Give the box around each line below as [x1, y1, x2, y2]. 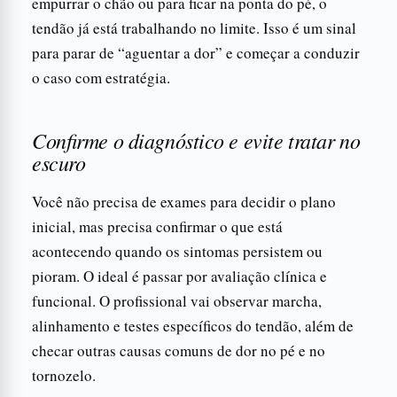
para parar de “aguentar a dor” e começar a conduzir [32, 42, 360, 63]
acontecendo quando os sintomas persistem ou [32, 240, 323, 261]
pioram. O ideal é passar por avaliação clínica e [32, 265, 327, 286]
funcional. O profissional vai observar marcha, [32, 290, 322, 311]
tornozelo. [32, 364, 96, 385]
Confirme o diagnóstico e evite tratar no [32, 125, 361, 154]
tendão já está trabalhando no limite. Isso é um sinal [32, 17, 356, 38]
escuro [32, 147, 86, 176]
